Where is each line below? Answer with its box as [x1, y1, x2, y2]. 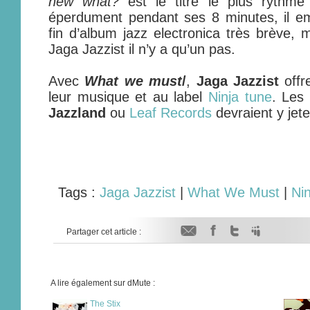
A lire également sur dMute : [51, 278, 155, 288]
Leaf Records [129, 105, 212, 120]
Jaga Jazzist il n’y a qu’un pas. [48, 42, 235, 57]
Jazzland [48, 105, 106, 120]
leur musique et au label [48, 89, 208, 104]
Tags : [58, 185, 100, 200]
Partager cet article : [66, 227, 141, 237]
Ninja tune [208, 89, 272, 104]
